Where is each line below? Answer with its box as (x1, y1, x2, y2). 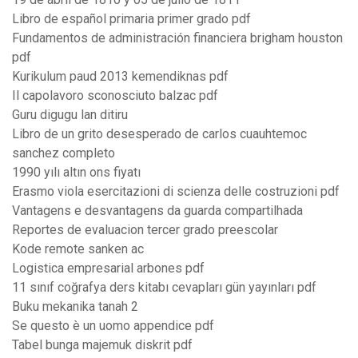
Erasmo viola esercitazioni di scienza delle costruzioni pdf (12, 184, 340, 200)
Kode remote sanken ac (12, 241, 144, 257)
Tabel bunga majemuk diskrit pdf (12, 337, 193, 353)
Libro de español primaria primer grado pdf (12, 11, 251, 27)
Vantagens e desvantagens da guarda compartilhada (12, 203, 303, 219)
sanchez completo (12, 145, 115, 161)
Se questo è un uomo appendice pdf (12, 318, 214, 334)
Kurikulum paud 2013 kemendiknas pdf (12, 69, 229, 85)
